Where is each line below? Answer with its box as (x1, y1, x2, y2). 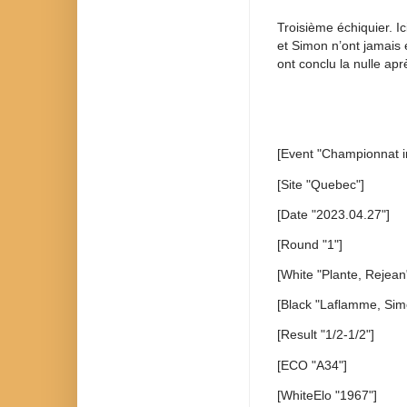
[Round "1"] (277, 236, 342, 252)
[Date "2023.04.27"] (277, 206, 390, 222)
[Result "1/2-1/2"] (277, 327, 374, 342)
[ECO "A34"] (277, 357, 347, 372)
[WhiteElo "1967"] (277, 387, 377, 402)
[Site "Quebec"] (277, 176, 364, 192)
